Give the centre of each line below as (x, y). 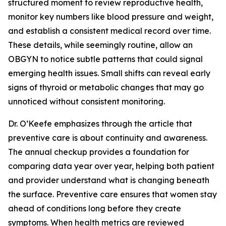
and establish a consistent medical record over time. (109, 31)
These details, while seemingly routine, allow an (100, 45)
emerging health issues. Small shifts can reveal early (109, 73)
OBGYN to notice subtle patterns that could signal (105, 59)
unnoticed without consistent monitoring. (87, 101)
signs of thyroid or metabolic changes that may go (106, 87)
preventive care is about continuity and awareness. (108, 138)
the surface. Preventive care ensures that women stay (112, 194)
